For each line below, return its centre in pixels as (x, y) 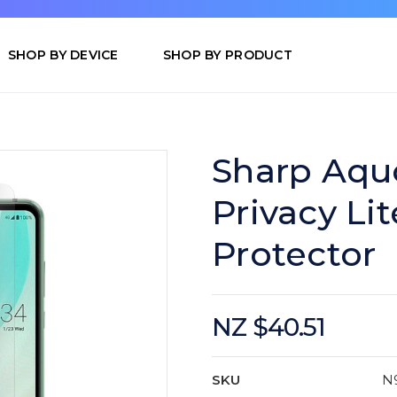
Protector (294, 254)
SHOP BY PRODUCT (227, 55)
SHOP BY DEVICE (63, 55)
